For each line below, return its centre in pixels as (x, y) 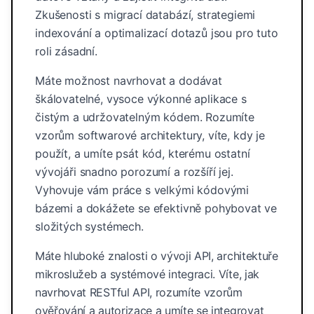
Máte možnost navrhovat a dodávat (129, 81)
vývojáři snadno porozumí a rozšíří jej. (134, 172)
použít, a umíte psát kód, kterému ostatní (143, 153)
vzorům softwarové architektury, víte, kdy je (150, 135)
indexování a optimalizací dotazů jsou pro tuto (157, 33)
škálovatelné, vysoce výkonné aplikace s (141, 99)
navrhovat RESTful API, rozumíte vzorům (139, 292)
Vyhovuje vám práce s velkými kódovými (142, 190)
